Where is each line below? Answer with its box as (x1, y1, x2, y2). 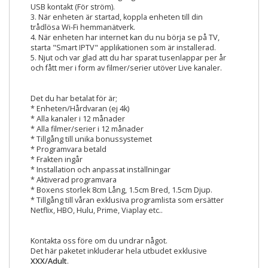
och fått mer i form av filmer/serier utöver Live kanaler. (31, 63, 222, 73)
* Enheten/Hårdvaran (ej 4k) (31, 103, 129, 114)
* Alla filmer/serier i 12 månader (31, 124, 144, 134)
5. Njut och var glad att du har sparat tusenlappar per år (31, 53, 226, 63)
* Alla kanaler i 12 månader (31, 114, 125, 124)
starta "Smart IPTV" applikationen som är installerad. (31, 42, 216, 53)
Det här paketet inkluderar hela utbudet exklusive (31, 246, 207, 256)
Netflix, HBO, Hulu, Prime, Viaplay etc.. (31, 205, 163, 215)
